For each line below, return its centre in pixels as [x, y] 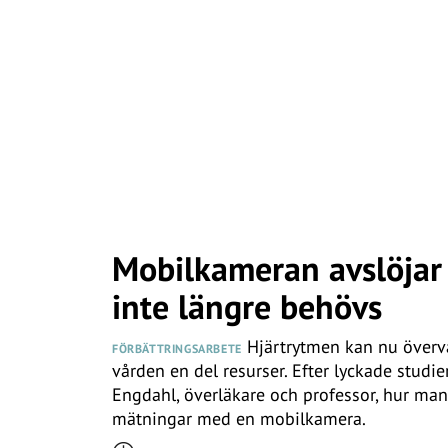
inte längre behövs [247, 306]
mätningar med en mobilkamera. [239, 418]
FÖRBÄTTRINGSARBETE [177, 348]
